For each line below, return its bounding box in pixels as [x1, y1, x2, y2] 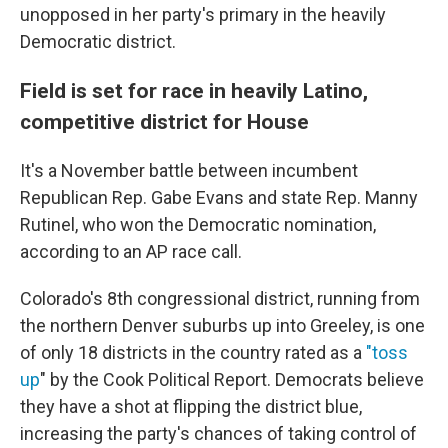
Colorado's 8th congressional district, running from [20, 288, 420, 310]
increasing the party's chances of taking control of [20, 423, 417, 445]
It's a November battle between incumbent [20, 160, 358, 182]
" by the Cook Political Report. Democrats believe [40, 369, 424, 391]
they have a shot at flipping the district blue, [20, 396, 362, 418]
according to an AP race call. [20, 241, 242, 263]
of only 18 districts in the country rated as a [20, 342, 362, 364]
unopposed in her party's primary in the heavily [20, 4, 386, 26]
